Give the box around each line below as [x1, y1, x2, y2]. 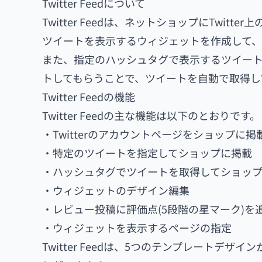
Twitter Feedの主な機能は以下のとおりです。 [42, 108, 260, 123]
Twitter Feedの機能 [42, 89, 135, 104]
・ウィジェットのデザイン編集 [42, 182, 189, 198]
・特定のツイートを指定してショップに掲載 [42, 145, 252, 160]
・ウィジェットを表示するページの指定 [42, 220, 232, 235]
